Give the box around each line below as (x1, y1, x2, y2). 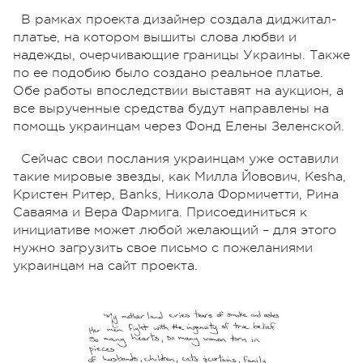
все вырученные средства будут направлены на (13, 100, 329, 116)
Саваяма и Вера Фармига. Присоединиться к (13, 204, 307, 220)
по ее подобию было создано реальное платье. (13, 65, 323, 80)
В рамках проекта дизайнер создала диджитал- (21, 11, 337, 27)
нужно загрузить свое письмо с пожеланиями (13, 240, 313, 255)
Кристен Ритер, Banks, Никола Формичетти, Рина (13, 186, 339, 202)
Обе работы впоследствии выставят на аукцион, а (13, 83, 344, 98)
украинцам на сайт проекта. (13, 258, 198, 273)
